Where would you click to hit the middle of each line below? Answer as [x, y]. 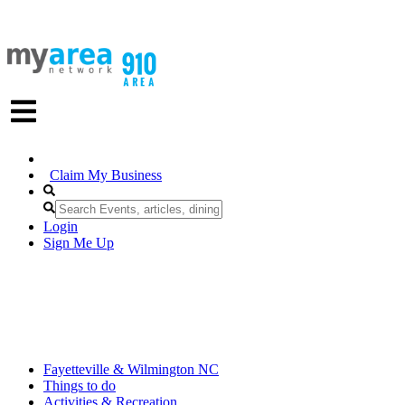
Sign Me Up [79, 242]
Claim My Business [106, 174]
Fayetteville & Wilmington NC [131, 369]
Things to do [80, 385]
